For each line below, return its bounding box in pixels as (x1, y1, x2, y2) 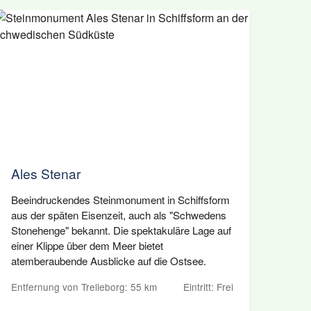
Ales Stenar (11, 164, 81, 183)
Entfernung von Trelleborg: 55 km (11, 280, 157, 294)
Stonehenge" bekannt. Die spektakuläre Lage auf (11, 223, 231, 237)
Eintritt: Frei (183, 280, 233, 294)
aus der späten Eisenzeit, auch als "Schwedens (11, 208, 226, 222)
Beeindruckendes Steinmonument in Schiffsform (11, 192, 230, 207)
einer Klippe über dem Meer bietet (11, 238, 163, 253)
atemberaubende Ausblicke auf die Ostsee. (11, 253, 206, 268)
